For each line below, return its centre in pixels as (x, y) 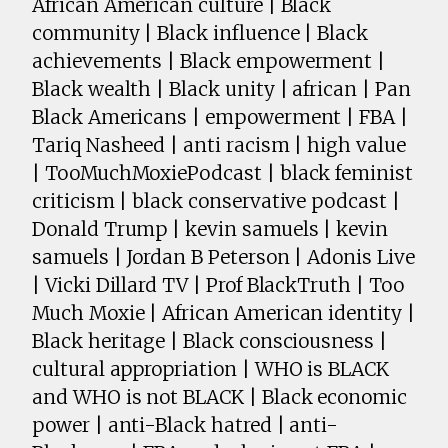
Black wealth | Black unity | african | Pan (221, 89)
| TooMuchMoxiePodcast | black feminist (222, 173)
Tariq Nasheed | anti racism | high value (219, 145)
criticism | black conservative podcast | (216, 201)
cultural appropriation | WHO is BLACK (211, 369)
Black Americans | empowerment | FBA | (220, 117)
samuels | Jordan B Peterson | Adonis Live (223, 257)
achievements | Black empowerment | (209, 61)
